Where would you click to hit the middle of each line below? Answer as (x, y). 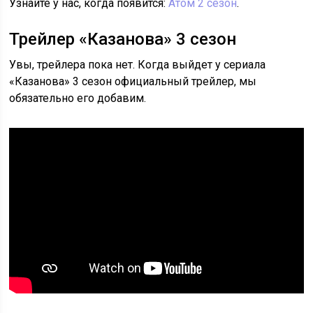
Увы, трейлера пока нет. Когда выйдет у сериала (138, 65)
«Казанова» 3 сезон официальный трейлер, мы (133, 82)
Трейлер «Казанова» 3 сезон (123, 39)
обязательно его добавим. (78, 99)
